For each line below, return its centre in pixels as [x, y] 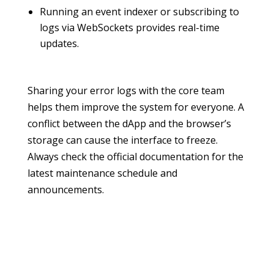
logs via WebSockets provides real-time [129, 28]
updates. [59, 43]
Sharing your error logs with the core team [126, 91]
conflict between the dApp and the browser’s [129, 124]
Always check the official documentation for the [135, 157]
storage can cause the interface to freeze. [122, 140]
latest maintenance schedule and [102, 173]
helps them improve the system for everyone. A [135, 107]
